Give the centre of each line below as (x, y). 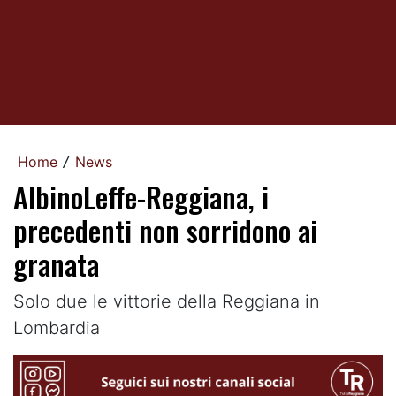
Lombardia (57, 328)
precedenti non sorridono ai (165, 230)
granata (56, 264)
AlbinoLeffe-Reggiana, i (141, 197)
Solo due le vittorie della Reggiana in (167, 301)
